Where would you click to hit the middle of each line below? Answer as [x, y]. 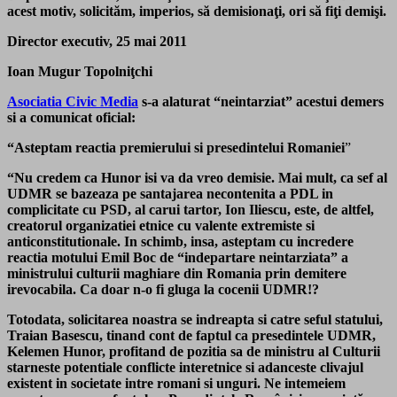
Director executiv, [60, 42]
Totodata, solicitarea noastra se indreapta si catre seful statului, [195, 320]
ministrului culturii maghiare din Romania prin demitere [177, 274]
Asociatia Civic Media [73, 102]
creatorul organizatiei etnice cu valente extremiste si [161, 226]
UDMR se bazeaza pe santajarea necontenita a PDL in [170, 194]
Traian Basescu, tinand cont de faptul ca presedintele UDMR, [191, 336]
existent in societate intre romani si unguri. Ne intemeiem [176, 384]
